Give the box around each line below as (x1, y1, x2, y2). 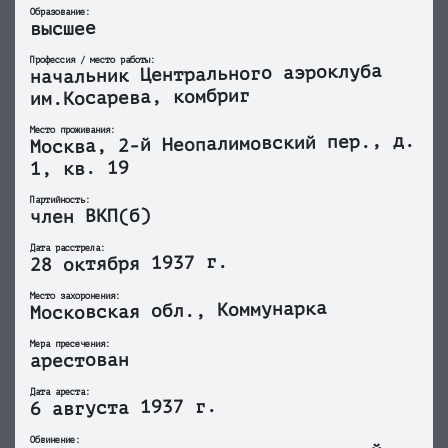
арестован (29, 349, 130, 372)
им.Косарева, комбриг (30, 85, 251, 110)
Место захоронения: (30, 291, 120, 301)
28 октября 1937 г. (29, 251, 229, 276)
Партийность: (30, 195, 90, 205)
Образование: (30, 7, 90, 17)
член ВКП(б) (29, 205, 152, 228)
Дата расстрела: (30, 243, 105, 253)
